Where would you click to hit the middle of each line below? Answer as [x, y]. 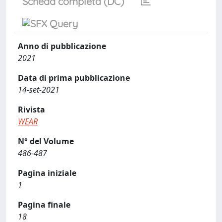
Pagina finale [44, 204]
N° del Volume [46, 141]
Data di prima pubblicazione [74, 78]
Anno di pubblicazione [62, 46]
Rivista [31, 109]
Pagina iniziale [47, 173]
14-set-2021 [39, 89]
